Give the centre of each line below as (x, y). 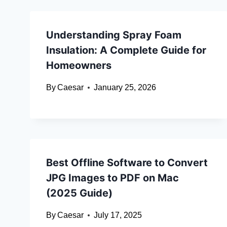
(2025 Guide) (79, 193)
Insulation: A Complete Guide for (126, 50)
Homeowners (79, 66)
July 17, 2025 (118, 215)
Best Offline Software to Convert (127, 163)
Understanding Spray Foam (114, 35)
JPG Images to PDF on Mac (112, 178)
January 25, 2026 (125, 88)
